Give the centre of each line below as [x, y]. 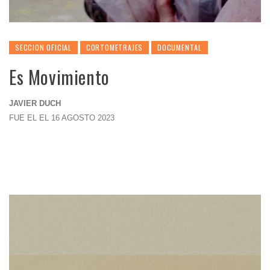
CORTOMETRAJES [115, 47]
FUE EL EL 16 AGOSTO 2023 [62, 118]
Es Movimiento [59, 77]
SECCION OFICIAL [43, 47]
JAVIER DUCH [35, 103]
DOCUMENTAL [180, 47]
